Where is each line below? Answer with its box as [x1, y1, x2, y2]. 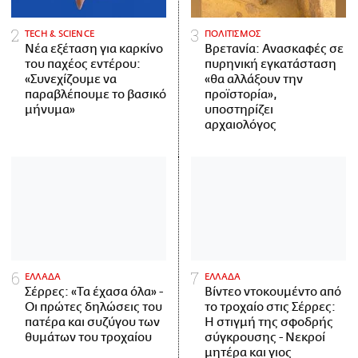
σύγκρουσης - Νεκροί [205, 330, 325, 344]
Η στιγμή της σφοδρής [205, 315, 333, 329]
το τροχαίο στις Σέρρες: [205, 300, 336, 314]
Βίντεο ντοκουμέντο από [205, 284, 341, 299]
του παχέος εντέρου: [25, 58, 141, 72]
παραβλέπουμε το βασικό [25, 88, 166, 102]
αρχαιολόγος [205, 118, 276, 133]
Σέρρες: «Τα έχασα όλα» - [25, 284, 163, 299]
